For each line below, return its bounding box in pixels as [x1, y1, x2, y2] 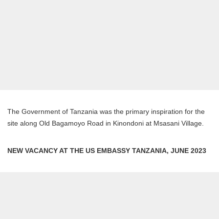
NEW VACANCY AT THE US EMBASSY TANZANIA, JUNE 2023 [7, 146, 206, 154]
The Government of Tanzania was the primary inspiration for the [7, 107, 205, 115]
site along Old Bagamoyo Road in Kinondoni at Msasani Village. [7, 119, 204, 127]
